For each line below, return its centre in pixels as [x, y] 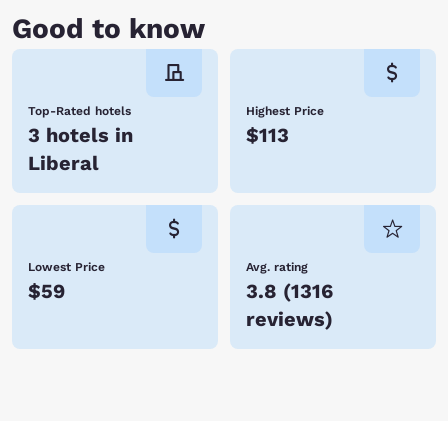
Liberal [63, 163]
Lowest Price [66, 267]
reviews [285, 319]
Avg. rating [277, 267]
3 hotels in [80, 135]
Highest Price [285, 111]
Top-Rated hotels [79, 111]
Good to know [108, 28]
